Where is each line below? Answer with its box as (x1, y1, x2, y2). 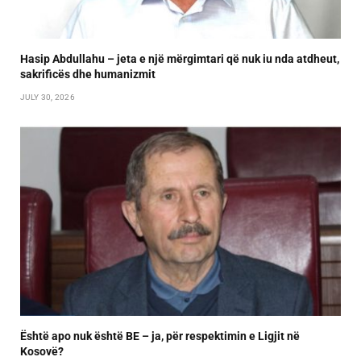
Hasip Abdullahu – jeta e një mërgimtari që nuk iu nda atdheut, (20, 52, 339, 66)
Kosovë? (20, 345, 64, 359)
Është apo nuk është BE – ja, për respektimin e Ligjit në (20, 330, 300, 343)
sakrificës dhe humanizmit (20, 68, 156, 81)
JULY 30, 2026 (20, 93, 75, 102)
